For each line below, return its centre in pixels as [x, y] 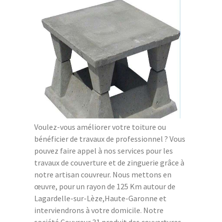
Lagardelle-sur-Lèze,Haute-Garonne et [100, 198]
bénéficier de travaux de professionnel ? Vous [110, 139]
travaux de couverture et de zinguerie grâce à [109, 162]
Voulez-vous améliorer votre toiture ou [100, 127]
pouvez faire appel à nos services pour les [104, 150]
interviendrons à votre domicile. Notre [99, 210]
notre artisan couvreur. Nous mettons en [103, 174]
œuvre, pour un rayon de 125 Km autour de [105, 186]
